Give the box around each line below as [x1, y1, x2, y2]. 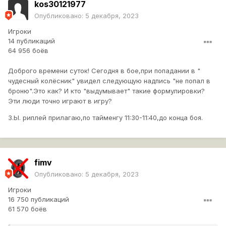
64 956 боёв [8, 46, 48, 55]
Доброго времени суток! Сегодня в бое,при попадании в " [8, 67, 200, 75]
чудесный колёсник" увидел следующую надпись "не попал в [8, 77, 210, 85]
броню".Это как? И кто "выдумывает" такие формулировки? [8, 87, 205, 95]
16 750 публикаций [8, 195, 69, 204]
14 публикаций [8, 37, 55, 45]
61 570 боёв [8, 205, 47, 213]
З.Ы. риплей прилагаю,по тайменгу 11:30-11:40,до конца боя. [8, 114, 203, 122]
